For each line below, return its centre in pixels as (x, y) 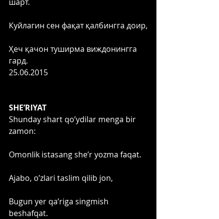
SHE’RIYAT (28, 107)
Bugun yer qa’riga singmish (60, 201)
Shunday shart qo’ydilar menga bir (73, 119)
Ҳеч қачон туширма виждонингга (74, 49)
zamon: (22, 131)
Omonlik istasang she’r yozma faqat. (75, 154)
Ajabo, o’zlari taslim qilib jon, (61, 178)
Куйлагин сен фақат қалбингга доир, (78, 25)
